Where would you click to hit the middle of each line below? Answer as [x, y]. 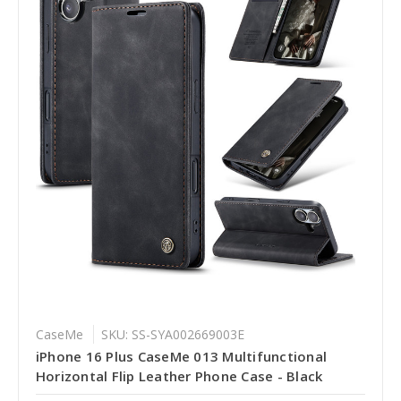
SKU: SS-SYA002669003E [172, 335]
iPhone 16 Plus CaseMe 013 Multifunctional [181, 357]
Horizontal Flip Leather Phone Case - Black [179, 376]
